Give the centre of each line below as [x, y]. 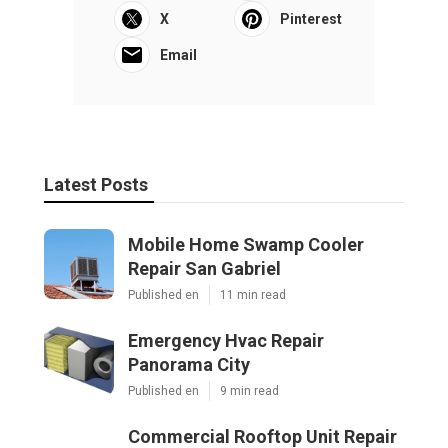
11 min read [253, 294]
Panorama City [189, 364]
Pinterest [311, 18]
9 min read [249, 390]
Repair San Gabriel [204, 268]
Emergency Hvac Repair [226, 340]
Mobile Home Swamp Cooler [246, 244]
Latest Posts [96, 184]
